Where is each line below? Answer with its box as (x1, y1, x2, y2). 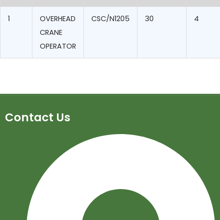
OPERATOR (39, 41, 76, 52)
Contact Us (5, 110, 70, 126)
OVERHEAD (39, 14, 76, 24)
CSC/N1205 (91, 14, 130, 24)
